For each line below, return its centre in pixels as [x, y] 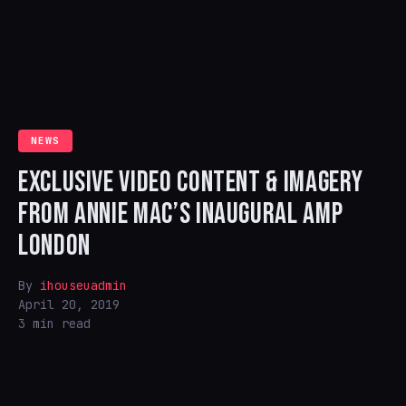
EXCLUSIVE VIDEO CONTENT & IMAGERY [191, 183]
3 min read [54, 324]
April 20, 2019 [69, 304]
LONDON [54, 246]
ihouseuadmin [83, 285]
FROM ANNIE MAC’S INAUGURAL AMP [181, 214]
